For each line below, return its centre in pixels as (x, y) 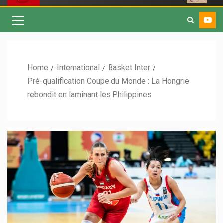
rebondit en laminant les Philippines (90, 95)
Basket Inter (129, 68)
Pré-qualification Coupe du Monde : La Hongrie (108, 81)
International (78, 68)
